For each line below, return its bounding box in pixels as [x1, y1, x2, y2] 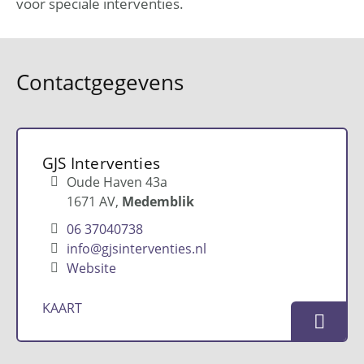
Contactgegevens [16, 67, 184, 97]
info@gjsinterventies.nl [67, 239, 206, 258]
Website [67, 258, 116, 277]
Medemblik [122, 192, 194, 210]
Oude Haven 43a [67, 172, 167, 191]
